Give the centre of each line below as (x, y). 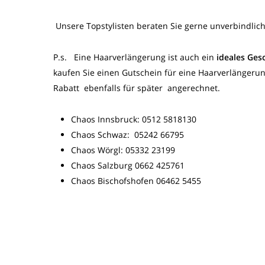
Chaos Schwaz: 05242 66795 (129, 135)
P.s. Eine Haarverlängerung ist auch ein (135, 57)
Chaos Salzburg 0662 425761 (128, 165)
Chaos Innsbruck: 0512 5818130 (135, 119)
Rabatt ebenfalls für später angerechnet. (137, 88)
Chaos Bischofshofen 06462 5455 (136, 181)
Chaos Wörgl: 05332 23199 (123, 150)
